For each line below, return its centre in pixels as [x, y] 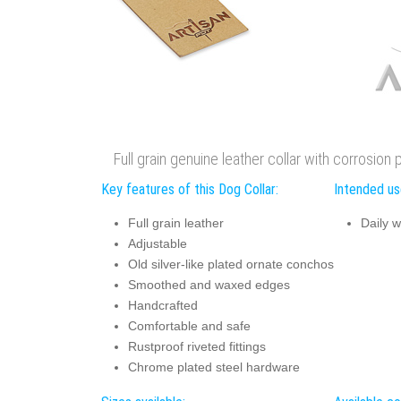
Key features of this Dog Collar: [189, 189]
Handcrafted [162, 306]
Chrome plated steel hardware [213, 367]
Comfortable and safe [189, 326]
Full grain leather [175, 223]
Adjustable [157, 244]
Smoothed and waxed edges [209, 285]
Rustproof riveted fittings [196, 347]
